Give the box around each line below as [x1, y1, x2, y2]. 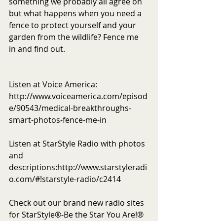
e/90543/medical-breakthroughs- [9, 102, 131, 113]
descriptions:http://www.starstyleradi [9, 161, 147, 173]
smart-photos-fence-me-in [9, 114, 107, 125]
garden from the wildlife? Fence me [9, 31, 141, 42]
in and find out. [9, 43, 69, 54]
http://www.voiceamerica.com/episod [9, 90, 147, 102]
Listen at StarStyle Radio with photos [9, 138, 147, 149]
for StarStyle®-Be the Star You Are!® [9, 209, 146, 220]
